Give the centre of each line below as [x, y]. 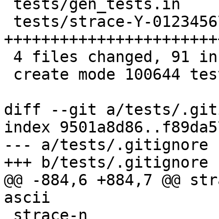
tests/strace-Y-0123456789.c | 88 [9, 22]
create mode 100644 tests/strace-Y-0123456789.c [9, 75]
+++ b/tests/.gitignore [106, 163]
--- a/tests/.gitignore [106, 145]
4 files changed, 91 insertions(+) [9, 57]
